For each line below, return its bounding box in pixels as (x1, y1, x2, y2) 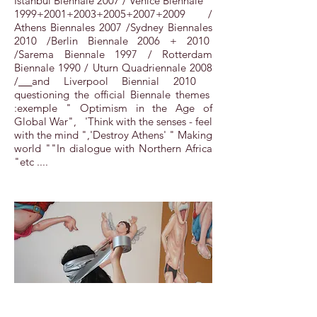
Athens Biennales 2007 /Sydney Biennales (14, 21, 212, 34)
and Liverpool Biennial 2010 (32, 74, 213, 88)
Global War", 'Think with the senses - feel (14, 115, 212, 128)
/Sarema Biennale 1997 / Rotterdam (14, 47, 212, 61)
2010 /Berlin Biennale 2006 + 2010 (14, 34, 212, 47)
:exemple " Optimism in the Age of (14, 101, 212, 115)
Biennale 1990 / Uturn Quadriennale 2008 (14, 61, 212, 74)
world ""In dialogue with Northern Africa (14, 142, 212, 155)
